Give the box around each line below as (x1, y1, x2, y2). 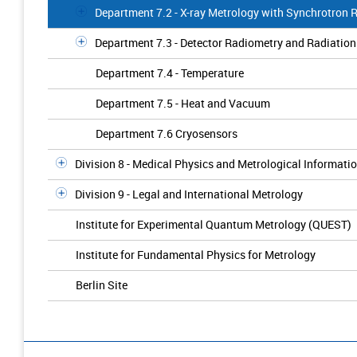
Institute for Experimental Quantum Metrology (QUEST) (76, 217, 351, 232)
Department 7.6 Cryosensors (96, 126, 237, 141)
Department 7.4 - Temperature (96, 65, 244, 80)
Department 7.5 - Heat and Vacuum (96, 96, 270, 111)
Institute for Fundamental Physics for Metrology (76, 247, 316, 262)
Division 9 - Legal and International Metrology (75, 186, 303, 202)
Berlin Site (76, 277, 127, 292)
